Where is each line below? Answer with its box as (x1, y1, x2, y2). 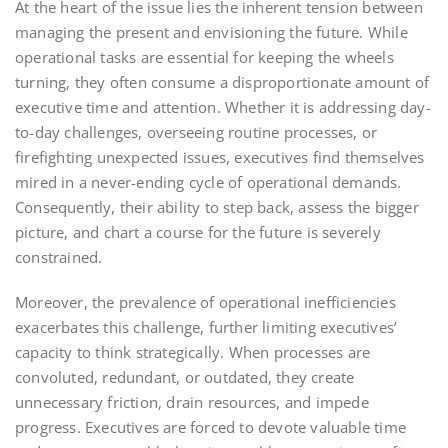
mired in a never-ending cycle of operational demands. (15, 171, 402, 192)
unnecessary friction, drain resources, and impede (15, 391, 369, 412)
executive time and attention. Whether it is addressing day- (15, 96, 431, 117)
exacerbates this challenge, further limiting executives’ (15, 316, 398, 337)
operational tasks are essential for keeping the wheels (15, 46, 394, 67)
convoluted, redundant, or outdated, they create (15, 366, 355, 387)
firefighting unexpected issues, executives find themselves (15, 146, 425, 167)
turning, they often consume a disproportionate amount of (15, 71, 430, 92)
